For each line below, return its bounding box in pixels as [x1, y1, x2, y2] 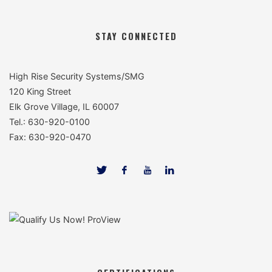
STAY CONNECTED [95, 30, 177, 43]
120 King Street [9, 86, 72, 97]
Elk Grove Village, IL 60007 [9, 101, 120, 112]
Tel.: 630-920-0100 [9, 116, 90, 127]
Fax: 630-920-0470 [9, 131, 92, 142]
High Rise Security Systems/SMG [9, 70, 145, 81]
